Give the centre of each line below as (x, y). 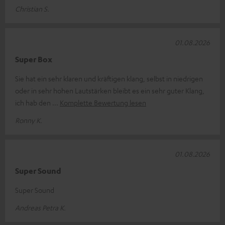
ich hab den (34, 102)
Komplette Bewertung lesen (103, 102)
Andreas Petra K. (40, 207)
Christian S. (32, 8)
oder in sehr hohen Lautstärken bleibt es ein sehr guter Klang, (110, 90)
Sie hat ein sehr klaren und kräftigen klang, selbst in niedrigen (109, 78)
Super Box (34, 59)
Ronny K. (29, 120)
